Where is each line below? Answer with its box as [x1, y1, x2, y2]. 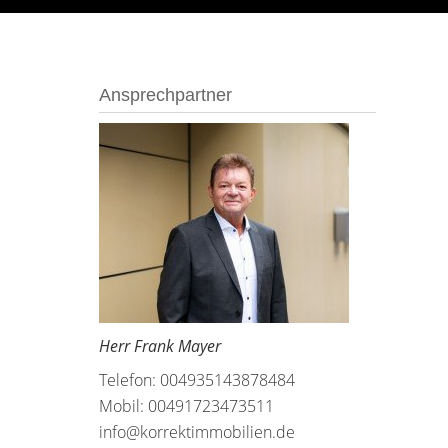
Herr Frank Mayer [98, 335, 221, 357]
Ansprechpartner [98, 85, 232, 105]
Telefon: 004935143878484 [98, 369, 295, 391]
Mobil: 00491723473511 [98, 395, 274, 417]
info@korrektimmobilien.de [98, 421, 295, 443]
